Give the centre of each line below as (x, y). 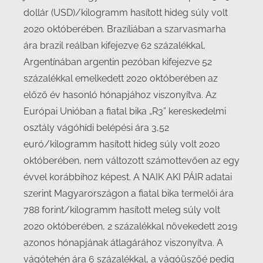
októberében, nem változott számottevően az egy (131, 161)
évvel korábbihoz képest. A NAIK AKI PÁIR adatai (128, 177)
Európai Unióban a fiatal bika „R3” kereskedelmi (125, 111)
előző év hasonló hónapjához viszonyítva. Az (120, 95)
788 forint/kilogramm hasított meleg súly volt (122, 210)
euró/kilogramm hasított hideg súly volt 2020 (122, 144)
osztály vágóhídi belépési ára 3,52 (96, 128)
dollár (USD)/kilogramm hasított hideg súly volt (126, 13)
